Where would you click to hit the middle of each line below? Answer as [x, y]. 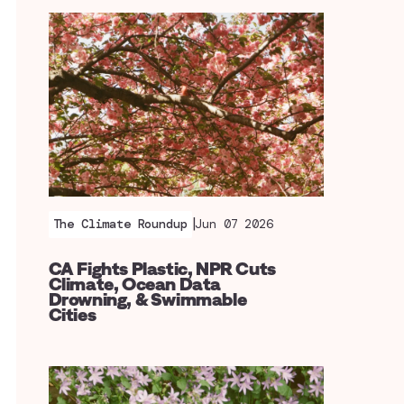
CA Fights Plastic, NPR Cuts [162, 268]
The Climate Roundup [120, 225]
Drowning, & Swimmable [147, 298]
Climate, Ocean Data [135, 283]
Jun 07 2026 [234, 225]
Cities [72, 314]
